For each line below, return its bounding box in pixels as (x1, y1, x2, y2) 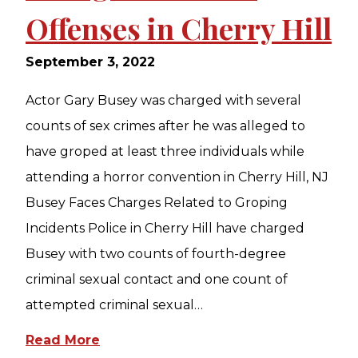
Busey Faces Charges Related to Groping (26, 195, 288, 210)
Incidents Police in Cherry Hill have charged (26, 221, 304, 236)
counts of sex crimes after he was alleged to (26, 118, 305, 133)
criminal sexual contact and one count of (26, 272, 288, 287)
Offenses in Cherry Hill (26, 9, 332, 47)
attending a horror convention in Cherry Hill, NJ (26, 169, 328, 185)
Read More (26, 332, 100, 348)
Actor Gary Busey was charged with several (26, 93, 301, 108)
